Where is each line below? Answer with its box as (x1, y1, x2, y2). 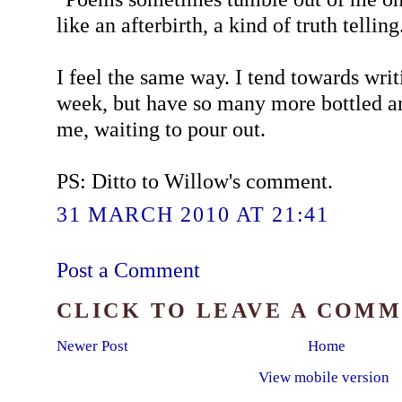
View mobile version (258, 369, 389, 387)
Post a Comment (56, 257, 200, 282)
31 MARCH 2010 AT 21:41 (56, 201, 329, 226)
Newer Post (56, 337, 128, 355)
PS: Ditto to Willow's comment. (56, 169, 333, 194)
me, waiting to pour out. (56, 117, 266, 142)
